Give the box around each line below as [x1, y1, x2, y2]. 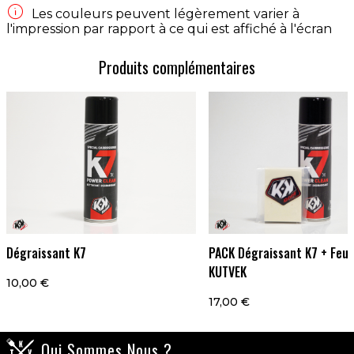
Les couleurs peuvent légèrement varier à [32, 6, 299, 21]
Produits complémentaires [99, 55, 255, 79]
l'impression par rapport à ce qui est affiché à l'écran [6, 21, 332, 36]
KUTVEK [209, 262, 247, 281]
